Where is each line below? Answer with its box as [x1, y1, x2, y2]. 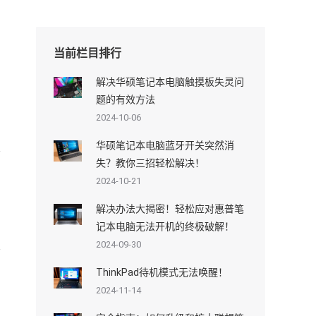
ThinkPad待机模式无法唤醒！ [96, 266, 228, 278]
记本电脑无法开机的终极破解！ [96, 220, 234, 232]
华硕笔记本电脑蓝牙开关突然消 [96, 139, 234, 151]
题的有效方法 [96, 93, 155, 105]
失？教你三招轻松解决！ [96, 157, 205, 169]
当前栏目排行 [54, 46, 121, 60]
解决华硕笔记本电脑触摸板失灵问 [96, 75, 244, 87]
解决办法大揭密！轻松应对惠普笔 [96, 202, 244, 214]
